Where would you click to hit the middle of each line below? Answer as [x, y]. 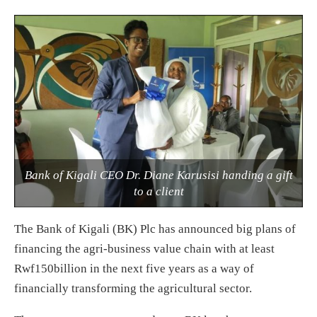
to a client [158, 191]
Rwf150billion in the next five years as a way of [134, 268]
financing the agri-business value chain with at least [144, 248]
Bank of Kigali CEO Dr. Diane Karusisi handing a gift [158, 175]
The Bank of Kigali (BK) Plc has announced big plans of [155, 229]
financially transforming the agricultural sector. [133, 288]
